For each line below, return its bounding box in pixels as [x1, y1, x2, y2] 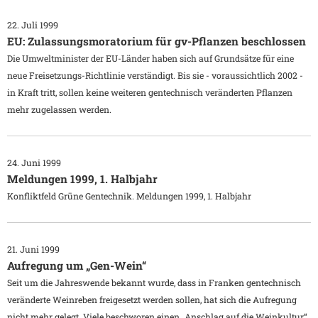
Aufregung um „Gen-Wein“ [7, 258, 146, 273]
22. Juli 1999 [7, 19, 58, 31]
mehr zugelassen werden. [7, 104, 111, 116]
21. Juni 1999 [7, 243, 60, 256]
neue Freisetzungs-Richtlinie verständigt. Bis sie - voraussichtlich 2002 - [7, 70, 303, 82]
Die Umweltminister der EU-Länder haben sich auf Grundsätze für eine [7, 53, 294, 65]
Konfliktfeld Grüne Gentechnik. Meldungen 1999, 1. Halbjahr [7, 190, 251, 202]
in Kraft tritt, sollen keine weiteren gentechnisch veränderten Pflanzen [7, 87, 292, 99]
